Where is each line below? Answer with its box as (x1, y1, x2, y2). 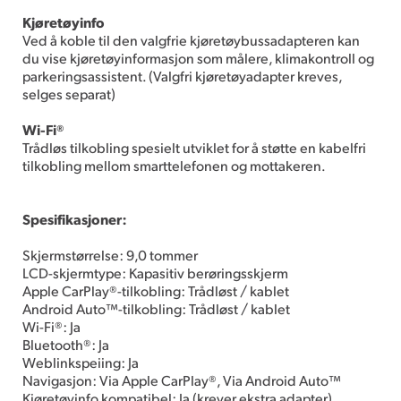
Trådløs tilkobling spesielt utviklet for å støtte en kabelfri (22, 137, 366, 157)
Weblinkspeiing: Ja (22, 352, 139, 371)
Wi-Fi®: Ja (22, 316, 81, 336)
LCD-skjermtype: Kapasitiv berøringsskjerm (22, 262, 288, 282)
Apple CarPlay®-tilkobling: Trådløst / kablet (22, 280, 289, 300)
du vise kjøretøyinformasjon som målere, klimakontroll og (22, 47, 374, 67)
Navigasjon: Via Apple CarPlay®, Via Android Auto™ (22, 370, 341, 389)
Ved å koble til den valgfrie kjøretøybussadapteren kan (22, 30, 360, 49)
